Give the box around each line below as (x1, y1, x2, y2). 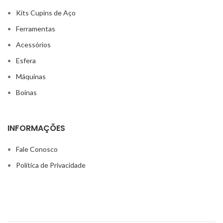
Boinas (16, 88, 37, 97)
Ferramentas (16, 24, 55, 33)
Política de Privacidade (16, 160, 86, 169)
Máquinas (16, 72, 46, 81)
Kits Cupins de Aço (16, 8, 76, 17)
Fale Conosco (16, 144, 58, 153)
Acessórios (16, 40, 51, 49)
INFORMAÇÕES (7, 122, 65, 134)
